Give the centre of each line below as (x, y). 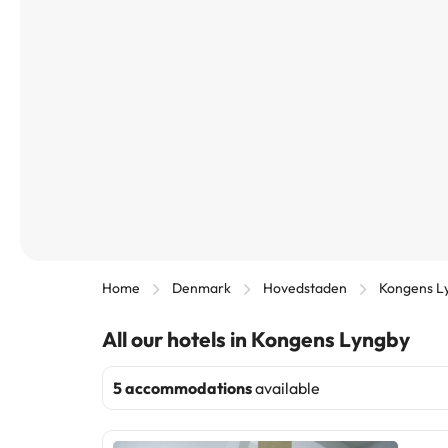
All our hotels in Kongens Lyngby (256, 339)
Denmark (201, 288)
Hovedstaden (305, 288)
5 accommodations (182, 388)
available (286, 388)
